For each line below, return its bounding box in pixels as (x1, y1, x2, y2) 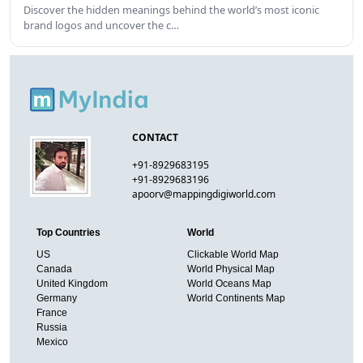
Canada (36, 263, 72, 275)
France (36, 306, 67, 318)
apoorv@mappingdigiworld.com (132, 187, 276, 201)
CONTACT (132, 130, 179, 144)
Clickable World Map (186, 248, 279, 260)
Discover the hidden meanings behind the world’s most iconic (23, 2, 319, 17)
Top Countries (36, 226, 100, 238)
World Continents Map (186, 292, 285, 304)
